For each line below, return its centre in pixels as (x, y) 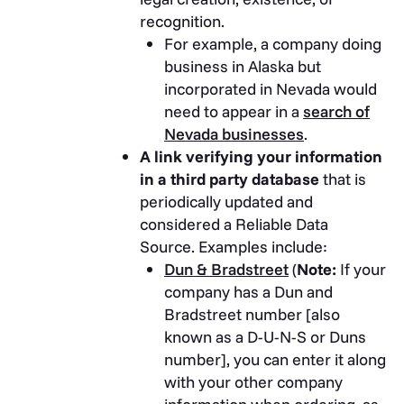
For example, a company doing (273, 44)
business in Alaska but (243, 67)
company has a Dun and (248, 292)
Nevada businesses (234, 134)
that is (343, 179)
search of (336, 112)
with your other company (253, 382)
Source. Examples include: (234, 247)
